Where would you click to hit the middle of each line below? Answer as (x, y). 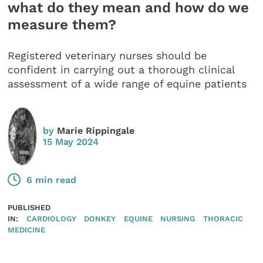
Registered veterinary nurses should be (107, 56)
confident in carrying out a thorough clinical (122, 70)
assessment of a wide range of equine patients (127, 84)
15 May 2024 (71, 141)
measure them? (62, 24)
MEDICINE (27, 230)
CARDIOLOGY (51, 219)
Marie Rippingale (96, 130)
